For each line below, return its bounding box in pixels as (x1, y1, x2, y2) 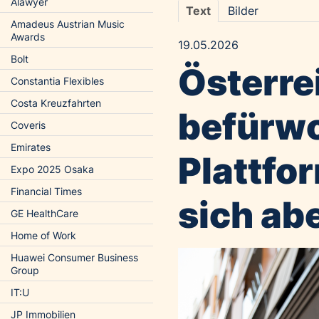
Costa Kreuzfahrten (11, 97, 101, 109)
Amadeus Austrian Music (11, 18, 125, 30)
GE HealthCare (11, 207, 78, 219)
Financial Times (11, 185, 82, 197)
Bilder (228, 4, 258, 18)
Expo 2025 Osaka (11, 163, 94, 175)
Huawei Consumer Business (11, 251, 138, 263)
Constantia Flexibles (11, 75, 104, 87)
